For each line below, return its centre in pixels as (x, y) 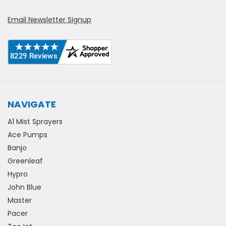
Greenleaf (25, 161)
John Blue (24, 187)
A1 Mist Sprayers (35, 121)
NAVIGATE (32, 104)
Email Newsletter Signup (49, 19)
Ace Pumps (27, 134)
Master (20, 200)
